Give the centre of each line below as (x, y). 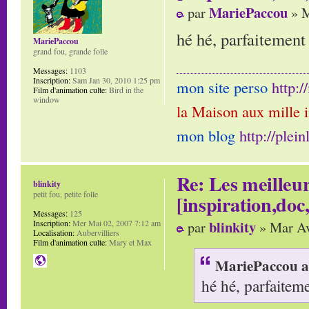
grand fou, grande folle (70, 51)
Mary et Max (129, 242)
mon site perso (224, 87)
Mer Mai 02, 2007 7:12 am (116, 223)
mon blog (208, 136)
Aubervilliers (97, 233)
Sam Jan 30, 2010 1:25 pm (115, 80)
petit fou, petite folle (66, 194)
